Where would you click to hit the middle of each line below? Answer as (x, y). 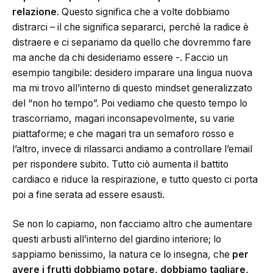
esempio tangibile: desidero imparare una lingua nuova (132, 73)
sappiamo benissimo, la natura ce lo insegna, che (122, 254)
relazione (34, 12)
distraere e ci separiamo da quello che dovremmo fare (132, 43)
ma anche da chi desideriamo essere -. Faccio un (120, 58)
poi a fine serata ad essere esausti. (88, 195)
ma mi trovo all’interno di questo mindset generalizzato (132, 88)
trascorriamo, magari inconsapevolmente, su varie (123, 119)
